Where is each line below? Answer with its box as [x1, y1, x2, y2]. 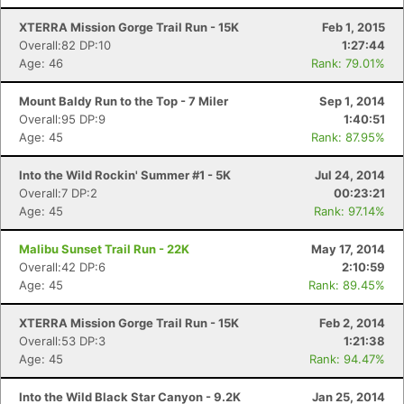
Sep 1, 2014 [319, 94, 385, 108]
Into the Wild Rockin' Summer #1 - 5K [19, 168, 231, 182]
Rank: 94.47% [309, 352, 385, 366]
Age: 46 [19, 56, 63, 70]
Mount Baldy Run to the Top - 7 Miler [19, 94, 228, 108]
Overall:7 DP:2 [19, 186, 97, 200]
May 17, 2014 [311, 242, 385, 256]
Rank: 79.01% [311, 56, 385, 70]
